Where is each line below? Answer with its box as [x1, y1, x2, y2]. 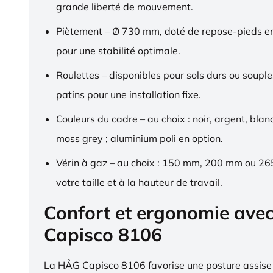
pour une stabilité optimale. [56, 44, 180, 57]
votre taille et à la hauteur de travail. [56, 175, 222, 188]
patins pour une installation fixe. [56, 88, 201, 101]
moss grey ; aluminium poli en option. [56, 132, 223, 144]
